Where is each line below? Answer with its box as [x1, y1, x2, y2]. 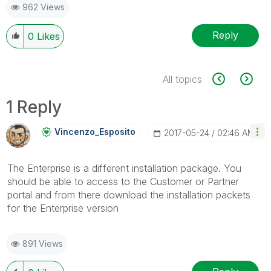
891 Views [22, 238, 63, 249]
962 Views [22, 1, 65, 12]
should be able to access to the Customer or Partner [7, 175, 239, 188]
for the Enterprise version [7, 201, 119, 214]
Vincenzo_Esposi [54, 126, 127, 137]
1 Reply [6, 96, 62, 117]
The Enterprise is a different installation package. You [7, 162, 241, 174]
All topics [163, 73, 202, 85]
